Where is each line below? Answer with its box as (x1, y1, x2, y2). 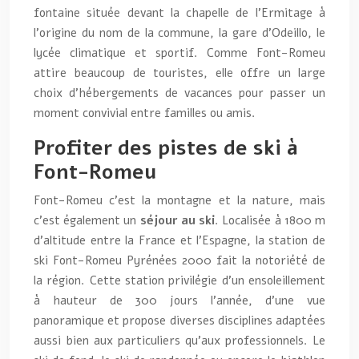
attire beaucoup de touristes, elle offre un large (34, 65, 325, 81)
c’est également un (34, 212, 140, 228)
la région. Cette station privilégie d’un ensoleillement (34, 272, 325, 288)
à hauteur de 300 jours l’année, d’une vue (34, 292, 325, 309)
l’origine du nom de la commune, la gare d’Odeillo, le (34, 25, 325, 41)
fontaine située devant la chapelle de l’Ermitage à (34, 5, 325, 21)
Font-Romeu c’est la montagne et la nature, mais (34, 192, 325, 208)
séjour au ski (139, 212, 216, 228)
